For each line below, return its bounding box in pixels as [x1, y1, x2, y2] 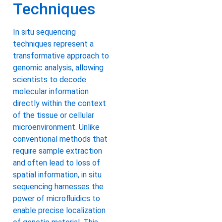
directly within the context [13, 99, 106, 109]
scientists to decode [13, 75, 86, 85]
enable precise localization [13, 206, 106, 216]
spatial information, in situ [13, 170, 102, 180]
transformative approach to [13, 51, 109, 61]
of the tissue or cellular [13, 111, 94, 120]
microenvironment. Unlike [13, 122, 100, 132]
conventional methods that [13, 134, 108, 144]
